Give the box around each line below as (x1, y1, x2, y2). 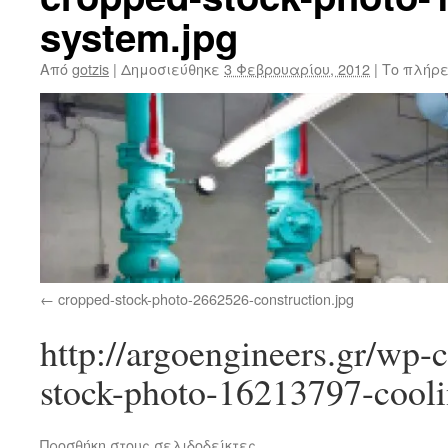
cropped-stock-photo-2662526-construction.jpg (58, 287, 354, 309)
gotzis (72, 58, 109, 79)
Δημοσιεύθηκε (121, 58, 220, 79)
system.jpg (40, 9, 238, 64)
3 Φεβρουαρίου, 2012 (224, 58, 370, 79)
